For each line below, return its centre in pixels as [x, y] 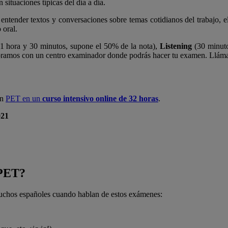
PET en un [24, 98]
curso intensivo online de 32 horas [100, 98]
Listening [176, 46]
